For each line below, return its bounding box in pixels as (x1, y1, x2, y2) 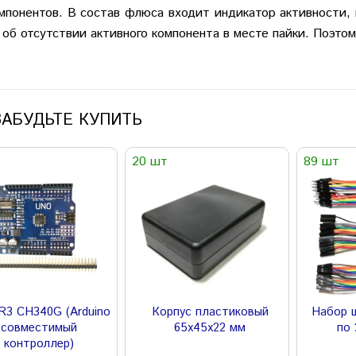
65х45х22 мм (174, 319, 246, 336)
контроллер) (4, 335, 75, 352)
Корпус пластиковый (151, 303, 269, 320)
